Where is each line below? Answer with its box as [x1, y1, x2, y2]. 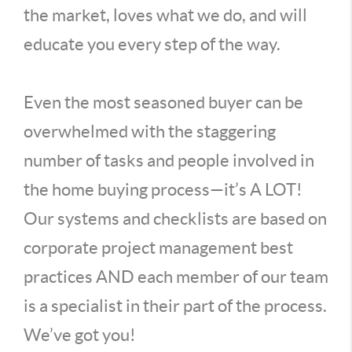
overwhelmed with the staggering [24, 122, 276, 141]
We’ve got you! [24, 325, 136, 344]
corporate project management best [24, 238, 293, 257]
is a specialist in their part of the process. [24, 296, 327, 315]
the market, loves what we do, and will [24, 5, 307, 24]
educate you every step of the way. [24, 35, 280, 53]
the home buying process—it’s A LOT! [24, 180, 302, 199]
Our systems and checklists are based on [24, 209, 327, 228]
